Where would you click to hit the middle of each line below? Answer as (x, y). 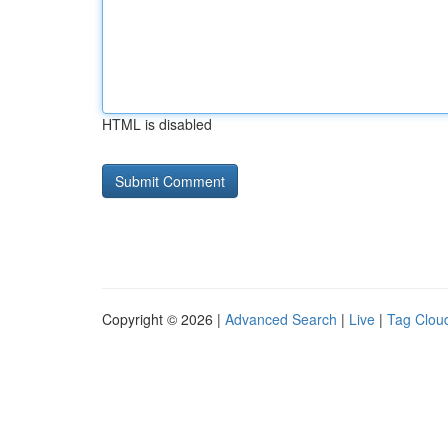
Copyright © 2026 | (163, 319)
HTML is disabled (157, 124)
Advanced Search (281, 319)
